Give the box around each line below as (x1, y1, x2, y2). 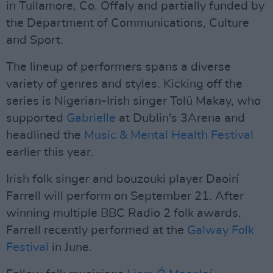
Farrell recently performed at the (6, 224, 187, 236)
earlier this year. (6, 146, 94, 158)
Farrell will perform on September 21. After (6, 190, 244, 202)
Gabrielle (66, 112, 116, 124)
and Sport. (6, 34, 63, 46)
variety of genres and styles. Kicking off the (6, 78, 243, 90)
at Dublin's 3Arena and (116, 112, 245, 124)
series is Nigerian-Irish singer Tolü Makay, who (6, 95, 261, 107)
